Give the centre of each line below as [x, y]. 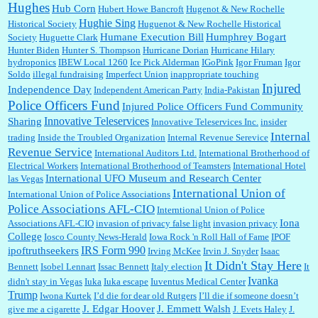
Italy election [177, 267]
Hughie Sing [107, 23]
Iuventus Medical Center [198, 282]
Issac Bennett [124, 267]
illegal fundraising [68, 75]
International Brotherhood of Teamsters [155, 166]
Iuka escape [126, 282]
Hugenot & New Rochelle [235, 9]
